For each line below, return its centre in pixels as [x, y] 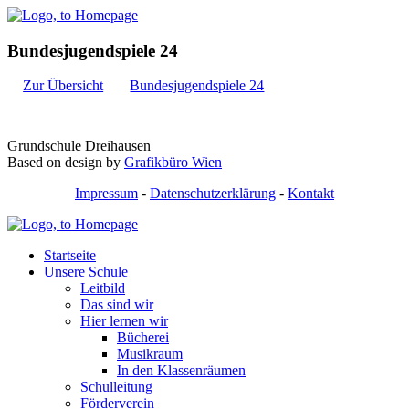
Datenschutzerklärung [213, 194]
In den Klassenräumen [181, 371]
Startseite [70, 256]
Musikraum [150, 354]
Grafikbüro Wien [173, 163]
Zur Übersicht [63, 86]
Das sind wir [117, 305]
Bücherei [143, 338]
